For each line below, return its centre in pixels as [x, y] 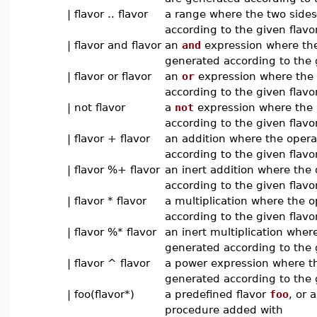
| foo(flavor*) [101, 294]
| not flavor [96, 107]
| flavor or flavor [109, 76]
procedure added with [224, 310]
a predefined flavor [217, 294]
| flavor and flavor [114, 45]
